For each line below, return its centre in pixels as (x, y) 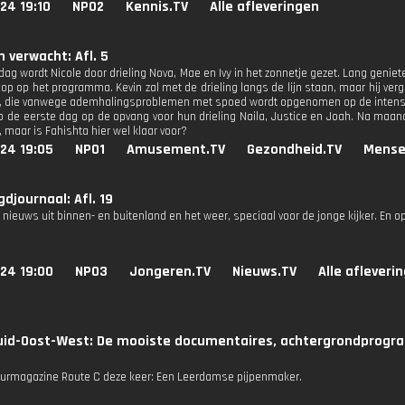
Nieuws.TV (264, 272)
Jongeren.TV (170, 272)
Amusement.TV (176, 150)
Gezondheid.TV (294, 150)
